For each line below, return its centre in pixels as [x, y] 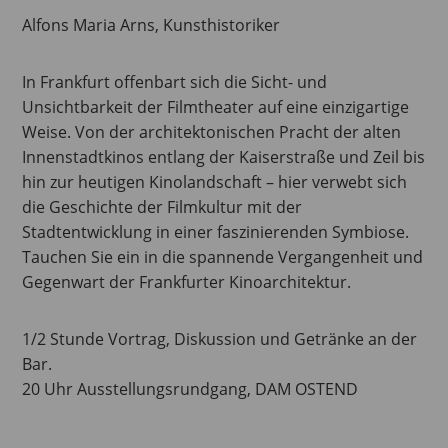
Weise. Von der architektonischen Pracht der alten [212, 131]
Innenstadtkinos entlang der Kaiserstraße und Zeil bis [224, 156]
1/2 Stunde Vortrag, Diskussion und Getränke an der [220, 338]
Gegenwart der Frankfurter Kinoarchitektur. [187, 281]
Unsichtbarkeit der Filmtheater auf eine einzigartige [216, 106]
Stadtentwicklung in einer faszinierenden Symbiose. [216, 231]
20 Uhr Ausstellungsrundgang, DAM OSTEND [190, 388]
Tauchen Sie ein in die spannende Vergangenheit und [223, 256]
